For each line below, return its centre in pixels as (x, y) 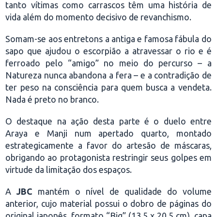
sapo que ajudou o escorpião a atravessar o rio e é (108, 51)
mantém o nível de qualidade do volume (122, 191)
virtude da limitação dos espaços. (69, 170)
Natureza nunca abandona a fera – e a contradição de (108, 75)
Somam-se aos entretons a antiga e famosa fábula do (108, 39)
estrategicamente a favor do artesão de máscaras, (108, 145)
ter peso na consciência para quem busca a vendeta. (108, 87)
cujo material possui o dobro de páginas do (126, 203)
